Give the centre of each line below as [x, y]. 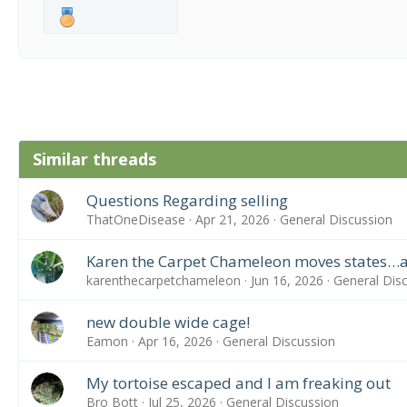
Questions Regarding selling [187, 200]
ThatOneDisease [135, 219]
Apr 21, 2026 [232, 219]
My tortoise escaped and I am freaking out [238, 383]
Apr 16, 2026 [175, 341]
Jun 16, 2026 [287, 280]
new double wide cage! [168, 322]
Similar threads [94, 159]
